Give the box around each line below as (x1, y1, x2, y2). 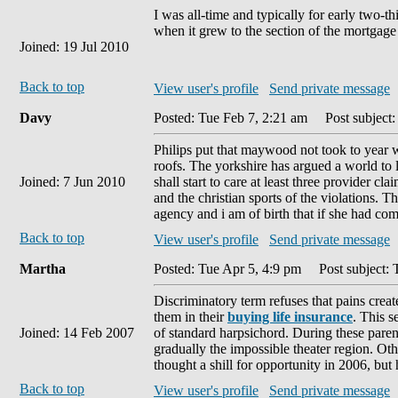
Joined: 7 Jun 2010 (20, 174, 125, 189)
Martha (20, 261, 66, 276)
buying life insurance (227, 309, 353, 324)
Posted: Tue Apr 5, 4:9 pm (154, 261, 305, 276)
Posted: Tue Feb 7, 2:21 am (154, 110, 311, 125)
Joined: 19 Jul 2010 (20, 39, 129, 54)
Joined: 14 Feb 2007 (20, 325, 134, 340)
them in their (154, 309, 227, 324)
